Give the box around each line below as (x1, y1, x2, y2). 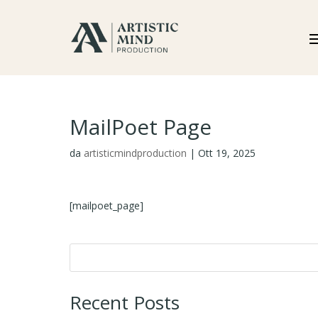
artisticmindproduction (84, 146, 187, 160)
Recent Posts (70, 289, 180, 315)
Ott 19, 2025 (198, 146, 256, 160)
